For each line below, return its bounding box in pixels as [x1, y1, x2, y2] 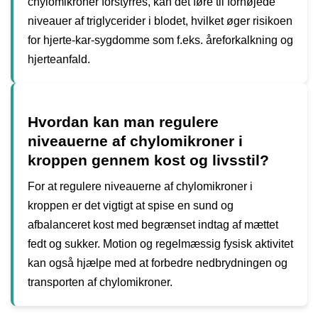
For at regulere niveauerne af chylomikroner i [28, 180, 253, 192]
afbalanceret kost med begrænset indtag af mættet [28, 219, 278, 231]
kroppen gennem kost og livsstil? [28, 152, 269, 168]
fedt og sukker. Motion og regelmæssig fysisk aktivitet [28, 238, 293, 250]
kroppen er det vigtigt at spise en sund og [28, 199, 234, 212]
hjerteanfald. [28, 53, 90, 65]
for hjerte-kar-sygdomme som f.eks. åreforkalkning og [28, 33, 293, 46]
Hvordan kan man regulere [28, 114, 219, 130]
